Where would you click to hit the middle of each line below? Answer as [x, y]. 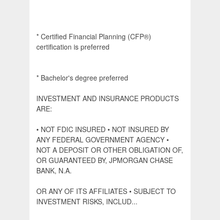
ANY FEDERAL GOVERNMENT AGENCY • [103, 140]
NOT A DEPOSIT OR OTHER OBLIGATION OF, [110, 150]
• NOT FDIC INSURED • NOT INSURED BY [103, 129]
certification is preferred [73, 47]
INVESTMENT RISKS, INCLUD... [87, 202]
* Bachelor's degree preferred [82, 78]
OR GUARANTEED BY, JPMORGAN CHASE [105, 160]
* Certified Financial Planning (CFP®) [94, 37]
